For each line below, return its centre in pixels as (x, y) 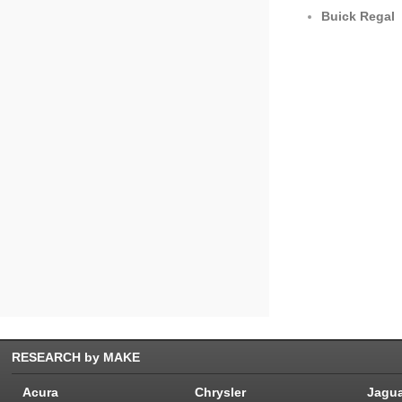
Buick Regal (358, 16)
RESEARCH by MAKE (76, 357)
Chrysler (220, 392)
